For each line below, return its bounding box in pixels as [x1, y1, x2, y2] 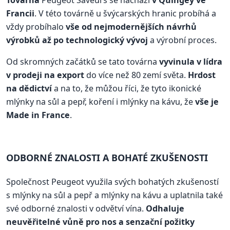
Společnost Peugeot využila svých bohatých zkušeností [6, 176, 219, 187]
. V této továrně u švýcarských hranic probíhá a [34, 7, 216, 19]
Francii [6, 7, 34, 19]
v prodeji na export [6, 69, 84, 81]
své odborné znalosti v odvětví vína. [6, 202, 146, 214]
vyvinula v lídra [159, 55, 222, 67]
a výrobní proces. [148, 34, 217, 46]
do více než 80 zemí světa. [84, 69, 188, 81]
